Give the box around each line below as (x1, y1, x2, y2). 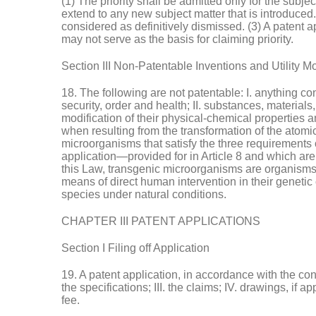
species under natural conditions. (61, 188, 226, 200)
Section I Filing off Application (61, 242, 209, 254)
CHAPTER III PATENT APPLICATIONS (61, 215, 260, 227)
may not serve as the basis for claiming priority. (61, 33, 293, 45)
